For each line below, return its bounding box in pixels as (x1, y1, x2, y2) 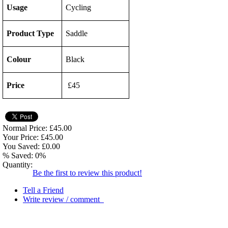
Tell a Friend (23, 186, 64, 195)
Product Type (7, 29, 54, 38)
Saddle (66, 29, 88, 38)
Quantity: (3, 160, 33, 169)
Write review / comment (23, 195, 104, 204)
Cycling (66, 3, 92, 12)
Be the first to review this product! (33, 168, 142, 178)
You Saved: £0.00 (3, 142, 60, 151)
